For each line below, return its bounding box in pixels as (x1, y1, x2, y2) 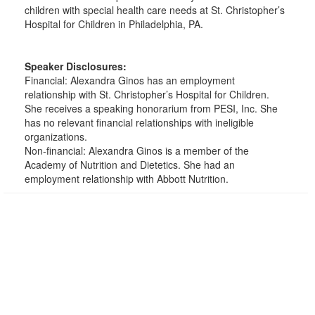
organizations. (25, 129, 87, 143)
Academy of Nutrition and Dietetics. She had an (25, 157, 235, 172)
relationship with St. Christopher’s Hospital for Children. (25, 87, 269, 101)
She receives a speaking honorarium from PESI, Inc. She (25, 101, 278, 115)
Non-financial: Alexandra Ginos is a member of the (25, 143, 249, 157)
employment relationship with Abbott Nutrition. (25, 172, 229, 186)
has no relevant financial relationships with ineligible (25, 115, 254, 129)
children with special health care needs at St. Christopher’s (25, 3, 285, 17)
